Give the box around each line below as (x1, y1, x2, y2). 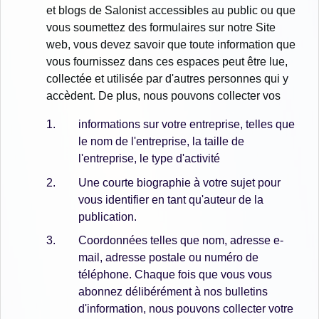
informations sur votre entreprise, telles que (78, 118, 295, 131)
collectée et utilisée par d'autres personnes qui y (46, 73, 288, 85)
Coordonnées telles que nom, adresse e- (78, 234, 283, 247)
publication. (78, 210, 137, 223)
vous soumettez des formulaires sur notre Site (46, 21, 276, 34)
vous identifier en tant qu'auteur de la (78, 193, 263, 206)
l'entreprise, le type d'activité (78, 152, 220, 165)
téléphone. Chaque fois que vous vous (78, 268, 272, 281)
